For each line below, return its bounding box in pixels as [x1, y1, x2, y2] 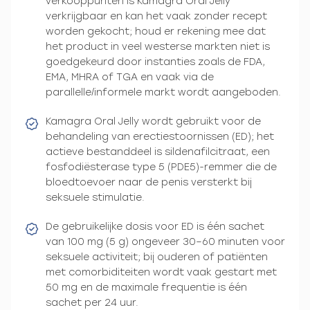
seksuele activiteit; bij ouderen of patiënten [46, 250, 268, 263]
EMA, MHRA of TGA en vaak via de [46, 71, 214, 83]
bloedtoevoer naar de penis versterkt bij [46, 176, 252, 188]
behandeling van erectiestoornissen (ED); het [46, 130, 274, 143]
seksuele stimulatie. [46, 191, 145, 203]
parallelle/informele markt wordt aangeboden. [46, 86, 281, 98]
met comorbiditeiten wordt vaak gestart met [46, 266, 277, 278]
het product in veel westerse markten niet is [46, 40, 270, 53]
